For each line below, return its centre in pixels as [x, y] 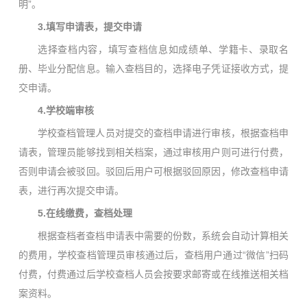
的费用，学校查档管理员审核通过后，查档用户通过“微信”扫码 [153, 255]
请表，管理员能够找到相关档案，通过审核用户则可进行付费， [153, 152]
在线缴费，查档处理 [89, 213]
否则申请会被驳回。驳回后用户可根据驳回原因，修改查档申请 [153, 172]
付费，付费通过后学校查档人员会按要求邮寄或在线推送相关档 [153, 274]
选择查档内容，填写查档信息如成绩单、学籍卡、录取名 [163, 50]
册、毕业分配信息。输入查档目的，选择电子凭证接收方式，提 [153, 69]
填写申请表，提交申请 [94, 27]
